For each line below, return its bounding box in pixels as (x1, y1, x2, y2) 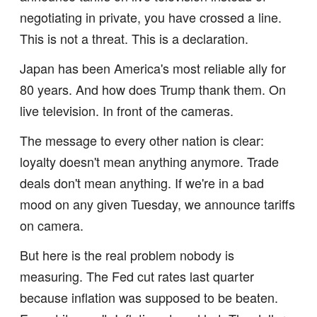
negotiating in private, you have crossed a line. (20, 8, 282, 26)
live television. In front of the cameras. (20, 101, 234, 120)
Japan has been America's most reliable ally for (20, 59, 286, 77)
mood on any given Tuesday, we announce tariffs (20, 195, 295, 213)
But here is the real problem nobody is (20, 246, 234, 264)
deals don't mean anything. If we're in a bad (20, 173, 264, 192)
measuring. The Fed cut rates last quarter (20, 267, 254, 285)
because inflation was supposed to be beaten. (20, 288, 278, 306)
